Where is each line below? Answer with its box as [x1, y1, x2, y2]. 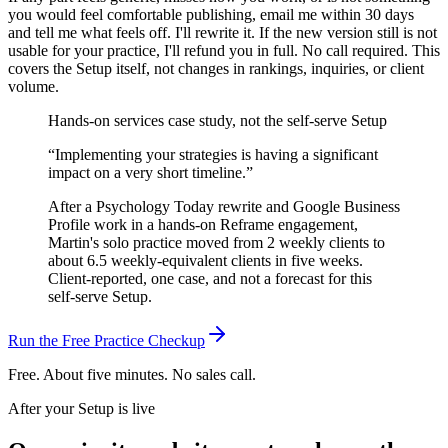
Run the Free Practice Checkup [8, 331, 205, 349]
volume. [8, 77, 59, 95]
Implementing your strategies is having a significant [55, 145, 378, 163]
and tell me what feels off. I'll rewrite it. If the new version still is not [8, 23, 437, 41]
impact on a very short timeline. [48, 163, 246, 181]
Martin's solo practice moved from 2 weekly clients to [48, 233, 385, 251]
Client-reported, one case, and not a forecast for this [48, 269, 372, 287]
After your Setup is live [8, 399, 155, 417]
